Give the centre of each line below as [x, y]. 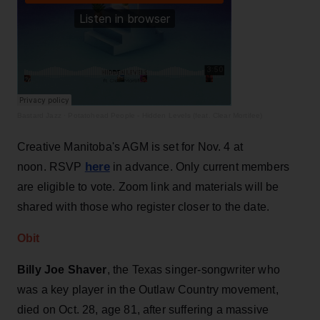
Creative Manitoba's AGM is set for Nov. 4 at [130, 146]
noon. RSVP [51, 166]
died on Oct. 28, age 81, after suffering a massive [143, 309]
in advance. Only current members [200, 166]
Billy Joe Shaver [62, 269]
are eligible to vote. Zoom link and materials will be [148, 186]
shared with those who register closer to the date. [144, 206]
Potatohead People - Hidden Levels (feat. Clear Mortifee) [165, 115]
